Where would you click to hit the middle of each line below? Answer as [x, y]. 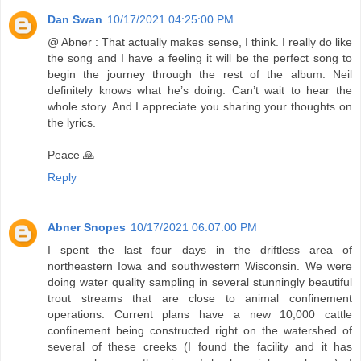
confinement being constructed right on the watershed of [200, 331]
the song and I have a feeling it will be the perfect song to [200, 58]
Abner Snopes [87, 228]
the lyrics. [72, 123]
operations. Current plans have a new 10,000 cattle [200, 315]
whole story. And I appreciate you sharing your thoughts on [200, 107]
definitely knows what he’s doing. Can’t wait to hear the [200, 91]
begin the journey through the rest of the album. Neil [200, 75]
